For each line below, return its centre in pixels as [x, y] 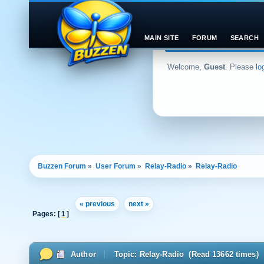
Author [83, 254]
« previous [97, 204]
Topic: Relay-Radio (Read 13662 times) [186, 254]
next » [139, 204]
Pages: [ [46, 214]
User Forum [115, 166]
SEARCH [245, 38]
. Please [240, 67]
